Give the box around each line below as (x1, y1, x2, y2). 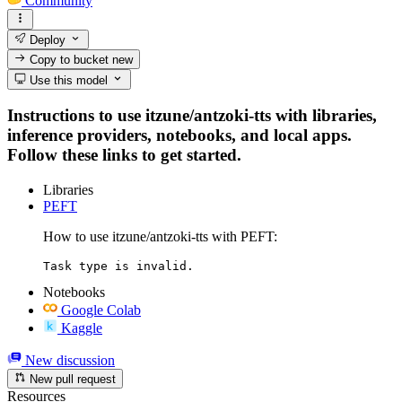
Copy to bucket (26, 53, 113, 67)
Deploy (26, 32, 66, 47)
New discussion (22, 352, 115, 368)
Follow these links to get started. (7, 145, 241, 165)
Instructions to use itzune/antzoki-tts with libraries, (7, 106, 377, 126)
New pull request (26, 372, 117, 387)
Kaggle (61, 319, 102, 336)
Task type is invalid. (43, 258, 194, 273)
